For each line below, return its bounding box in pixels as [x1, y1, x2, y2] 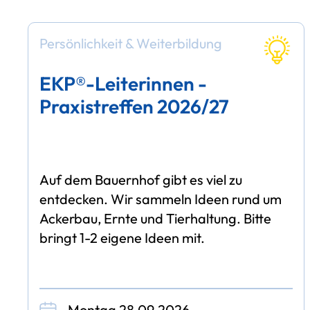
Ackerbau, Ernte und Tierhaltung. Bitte [39, 209, 272, 227]
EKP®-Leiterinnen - [39, 71, 208, 96]
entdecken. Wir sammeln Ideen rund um [39, 190, 282, 208]
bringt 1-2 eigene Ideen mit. [39, 228, 206, 246]
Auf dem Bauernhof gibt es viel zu [39, 170, 243, 188]
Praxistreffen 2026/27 [39, 94, 230, 119]
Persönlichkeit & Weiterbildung [39, 34, 223, 52]
